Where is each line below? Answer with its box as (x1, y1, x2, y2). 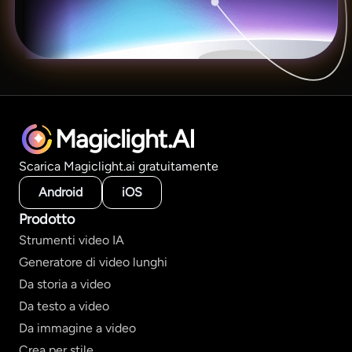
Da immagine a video (19, 321, 136, 336)
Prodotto (19, 211, 75, 229)
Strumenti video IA (19, 233, 124, 248)
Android (38, 185, 82, 200)
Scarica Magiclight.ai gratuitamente (19, 159, 218, 174)
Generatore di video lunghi (19, 255, 167, 270)
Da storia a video (19, 277, 111, 292)
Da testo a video (19, 299, 109, 314)
